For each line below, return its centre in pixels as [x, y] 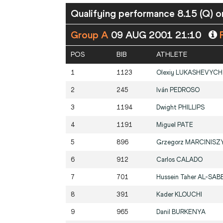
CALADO [189, 160]
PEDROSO [185, 90]
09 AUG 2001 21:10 [157, 35]
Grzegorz [171, 142]
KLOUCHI [188, 195]
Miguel [167, 125]
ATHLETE [172, 55]
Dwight [167, 108]
